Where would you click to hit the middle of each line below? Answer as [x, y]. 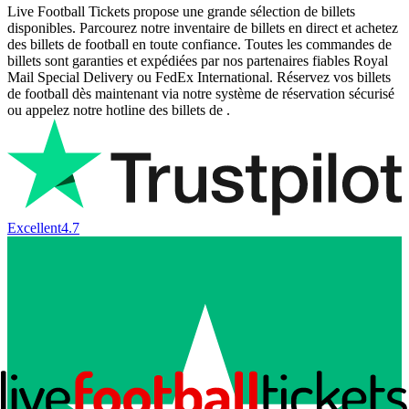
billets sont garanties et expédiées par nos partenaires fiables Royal [198, 60]
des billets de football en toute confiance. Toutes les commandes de [199, 44]
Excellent [34, 228]
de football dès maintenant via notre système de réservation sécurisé [201, 93]
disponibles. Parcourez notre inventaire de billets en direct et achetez [203, 27]
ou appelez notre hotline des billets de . [119, 110]
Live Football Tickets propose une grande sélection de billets [181, 11]
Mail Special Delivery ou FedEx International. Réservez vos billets [199, 77]
